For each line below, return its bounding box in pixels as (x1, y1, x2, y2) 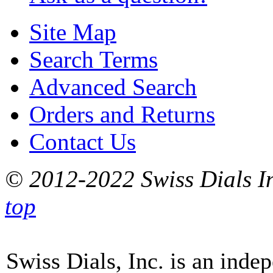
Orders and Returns (29, 101, 215, 128)
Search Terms (29, 46, 158, 73)
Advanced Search (29, 74, 197, 101)
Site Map (29, 19, 116, 46)
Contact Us (29, 129, 136, 155)
